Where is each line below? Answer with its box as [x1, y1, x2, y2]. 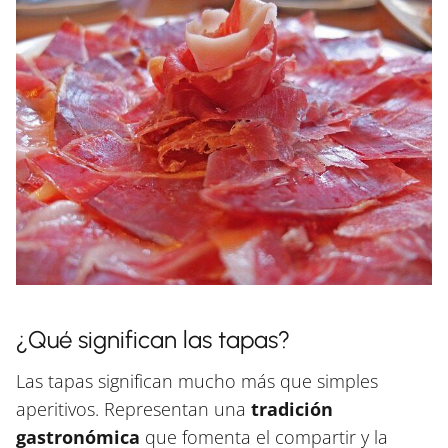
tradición [251, 397, 333, 422]
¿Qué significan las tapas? [16, 325, 290, 355]
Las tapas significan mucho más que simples [16, 369, 378, 394]
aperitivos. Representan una [16, 397, 251, 422]
